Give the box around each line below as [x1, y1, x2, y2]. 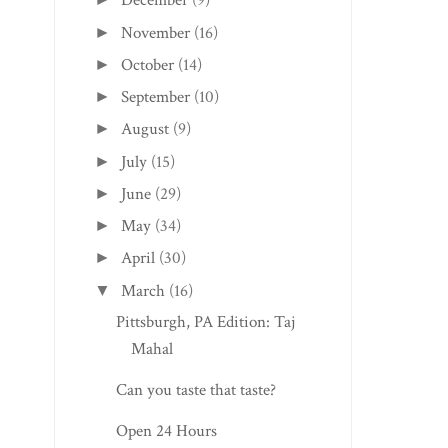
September [120, 86, 190, 109]
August [120, 118, 169, 141]
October [120, 53, 174, 76]
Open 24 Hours [115, 419, 217, 442]
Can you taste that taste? [115, 378, 276, 401]
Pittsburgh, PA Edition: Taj [115, 310, 295, 333]
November [120, 21, 190, 44]
